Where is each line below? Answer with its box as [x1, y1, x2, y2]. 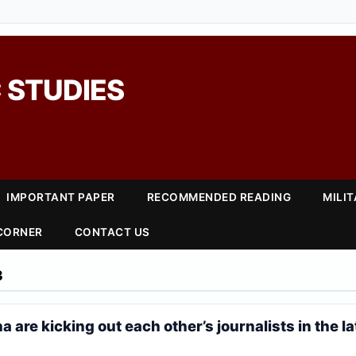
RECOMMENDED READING [146, 191, 292, 203]
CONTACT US [74, 226, 150, 238]
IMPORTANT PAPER [6, 191, 115, 203]
